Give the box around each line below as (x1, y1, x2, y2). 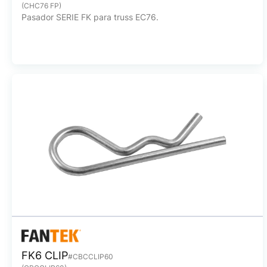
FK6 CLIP (21, 249, 68, 262)
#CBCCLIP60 (68, 252, 113, 261)
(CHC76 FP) (21, 1, 61, 10)
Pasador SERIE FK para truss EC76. (21, 12, 159, 22)
